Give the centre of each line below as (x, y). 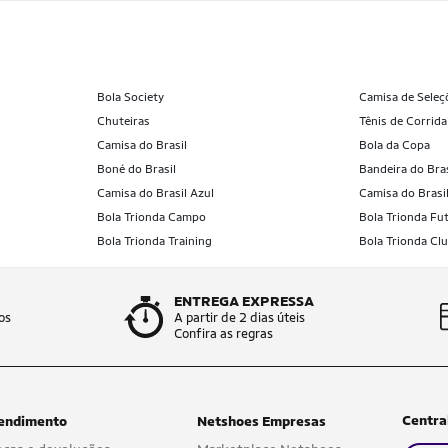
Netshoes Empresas (261, 421)
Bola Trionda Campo (151, 217)
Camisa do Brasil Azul (155, 193)
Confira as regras (223, 333)
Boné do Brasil (136, 169)
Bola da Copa (395, 145)
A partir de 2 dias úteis (239, 317)
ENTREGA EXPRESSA (244, 301)
